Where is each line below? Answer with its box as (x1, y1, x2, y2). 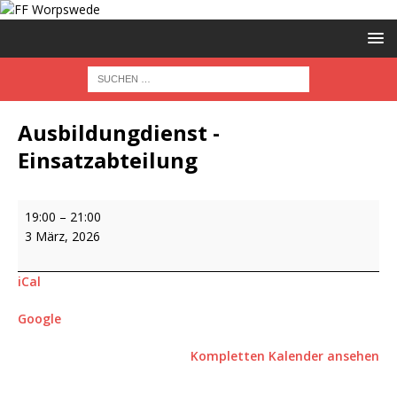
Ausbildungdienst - (18, 118, 220, 147)
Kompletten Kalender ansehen (191, 347, 379, 364)
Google (18, 310, 61, 327)
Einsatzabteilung (18, 145, 198, 175)
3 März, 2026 (25, 228, 100, 245)
